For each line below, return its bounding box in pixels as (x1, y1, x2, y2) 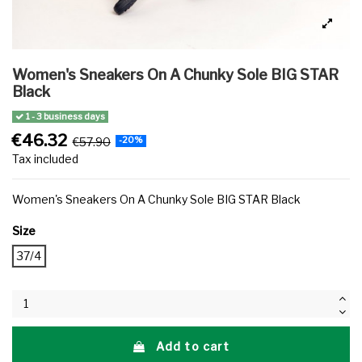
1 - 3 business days (24, 111, 106, 122)
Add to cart (156, 339, 230, 353)
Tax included (12, 151, 78, 166)
